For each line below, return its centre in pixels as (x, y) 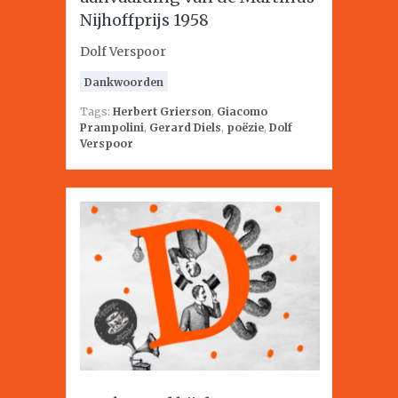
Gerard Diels (185, 127)
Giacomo (242, 111)
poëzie (245, 127)
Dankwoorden (124, 82)
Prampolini (112, 127)
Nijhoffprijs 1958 (144, 20)
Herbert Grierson (162, 111)
